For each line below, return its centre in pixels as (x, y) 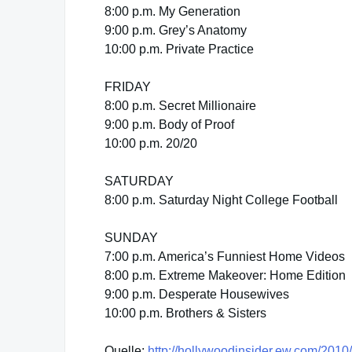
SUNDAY (131, 238)
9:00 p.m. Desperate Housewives (197, 294)
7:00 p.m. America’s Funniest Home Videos (225, 257)
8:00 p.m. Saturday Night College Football (221, 200)
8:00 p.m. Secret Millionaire (180, 106)
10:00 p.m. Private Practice (179, 49)
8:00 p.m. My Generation (172, 11)
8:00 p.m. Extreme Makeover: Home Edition (225, 275)
